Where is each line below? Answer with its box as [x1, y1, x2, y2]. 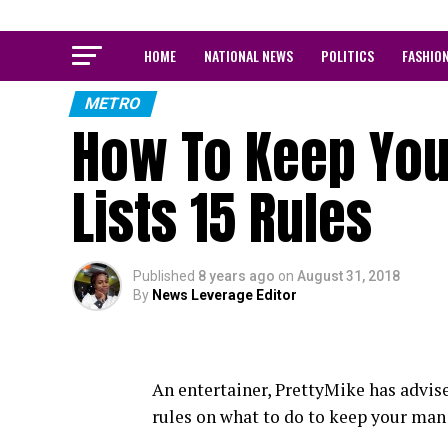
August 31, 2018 [297, 268, 400, 284]
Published [133, 268, 195, 284]
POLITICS [321, 45, 374, 66]
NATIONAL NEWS [204, 45, 293, 66]
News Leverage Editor [152, 287, 297, 303]
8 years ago [198, 268, 275, 284]
